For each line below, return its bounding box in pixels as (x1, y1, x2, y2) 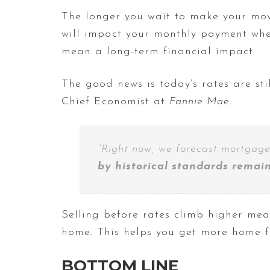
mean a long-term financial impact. (61, 46, 256, 58)
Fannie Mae (169, 96, 230, 108)
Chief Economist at (61, 96, 169, 108)
